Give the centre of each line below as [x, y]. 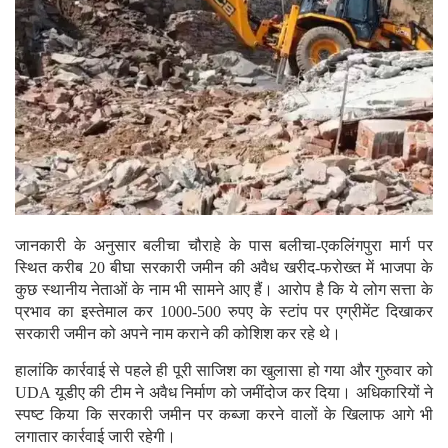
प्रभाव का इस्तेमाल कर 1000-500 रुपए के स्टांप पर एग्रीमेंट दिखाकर [224, 311]
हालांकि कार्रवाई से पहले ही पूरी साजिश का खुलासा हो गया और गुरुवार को [224, 370]
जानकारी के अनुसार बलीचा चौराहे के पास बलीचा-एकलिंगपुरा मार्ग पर [224, 245]
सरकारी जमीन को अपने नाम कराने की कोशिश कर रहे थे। [178, 333]
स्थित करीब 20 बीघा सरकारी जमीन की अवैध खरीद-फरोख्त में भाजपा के [224, 267]
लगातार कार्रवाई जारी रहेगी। [95, 436]
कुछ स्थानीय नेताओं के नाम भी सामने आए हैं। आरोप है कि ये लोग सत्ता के [224, 289]
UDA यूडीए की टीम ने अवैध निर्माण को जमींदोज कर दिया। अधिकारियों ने [224, 392]
